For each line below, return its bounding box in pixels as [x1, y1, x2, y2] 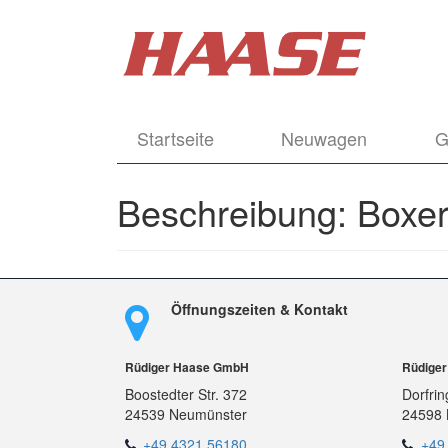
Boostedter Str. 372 [124, 384, 247, 404]
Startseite [137, 125, 214, 152]
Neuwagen [281, 125, 368, 152]
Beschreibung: [117, 185, 357, 237]
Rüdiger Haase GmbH [124, 358, 249, 376]
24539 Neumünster [124, 404, 247, 424]
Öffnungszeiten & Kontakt [170, 298, 348, 319]
